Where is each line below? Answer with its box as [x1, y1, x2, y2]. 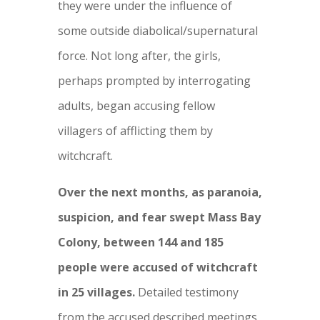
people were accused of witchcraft [57, 259, 258, 275]
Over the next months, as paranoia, [57, 184, 262, 200]
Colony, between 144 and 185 [57, 234, 224, 250]
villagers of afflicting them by [57, 122, 213, 139]
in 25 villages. [57, 284, 135, 300]
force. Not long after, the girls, [57, 47, 221, 64]
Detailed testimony [134, 284, 239, 300]
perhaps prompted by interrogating [57, 72, 251, 89]
